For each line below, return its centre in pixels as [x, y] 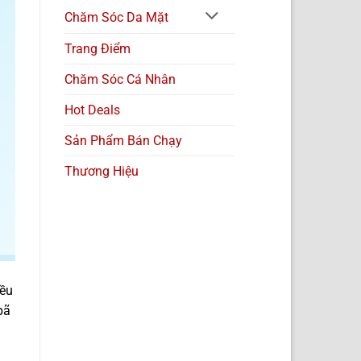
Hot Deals [92, 110]
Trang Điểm [97, 48]
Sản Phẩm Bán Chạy [123, 140]
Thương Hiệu [101, 171]
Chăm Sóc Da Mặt [116, 17]
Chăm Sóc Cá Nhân [120, 79]
